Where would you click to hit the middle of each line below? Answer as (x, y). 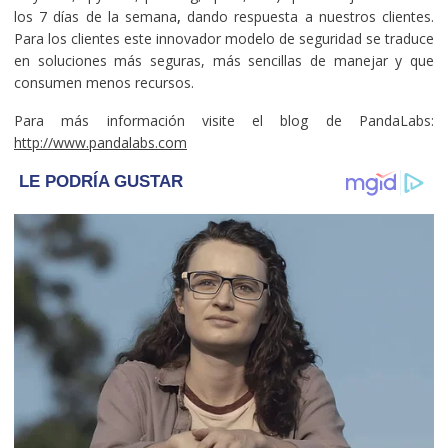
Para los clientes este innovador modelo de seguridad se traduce (224, 38)
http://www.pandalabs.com (100, 142)
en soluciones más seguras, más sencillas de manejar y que (224, 60)
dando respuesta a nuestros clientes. (308, 16)
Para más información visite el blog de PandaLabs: (224, 120)
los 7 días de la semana (95, 16)
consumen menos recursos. (103, 82)
